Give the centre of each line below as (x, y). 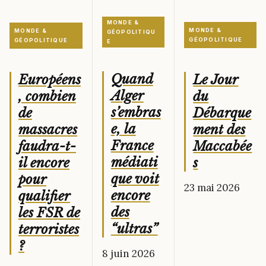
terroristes (49, 230)
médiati (134, 162)
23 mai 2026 (212, 187)
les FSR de (49, 213)
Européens (50, 80)
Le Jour (216, 80)
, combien (47, 97)
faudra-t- (47, 147)
